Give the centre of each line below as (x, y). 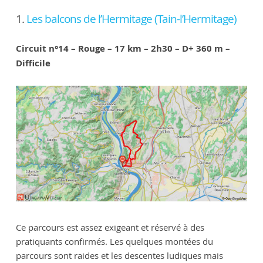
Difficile (33, 63)
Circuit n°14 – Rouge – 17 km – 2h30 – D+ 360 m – (123, 48)
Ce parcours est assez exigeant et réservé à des (110, 227)
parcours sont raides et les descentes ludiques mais (119, 255)
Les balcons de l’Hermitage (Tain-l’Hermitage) (131, 18)
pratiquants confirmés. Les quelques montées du (114, 241)
